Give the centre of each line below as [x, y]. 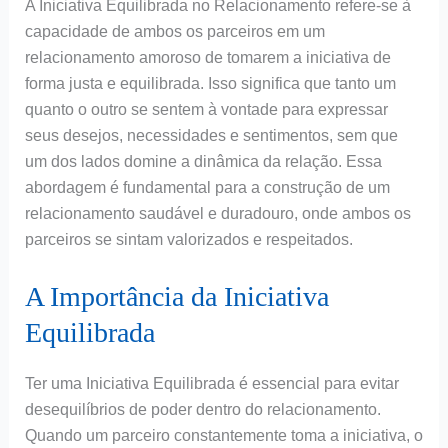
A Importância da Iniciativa [176, 297]
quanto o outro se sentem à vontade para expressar [206, 110]
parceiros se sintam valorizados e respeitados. [188, 240]
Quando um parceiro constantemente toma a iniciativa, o [223, 436]
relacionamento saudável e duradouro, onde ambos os [217, 214]
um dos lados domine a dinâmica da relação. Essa [203, 162]
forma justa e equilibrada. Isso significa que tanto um [210, 84]
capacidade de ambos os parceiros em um [174, 32]
